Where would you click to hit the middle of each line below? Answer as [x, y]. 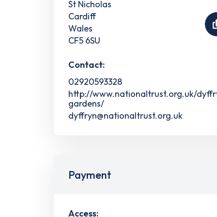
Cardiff [82, 16]
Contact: [86, 64]
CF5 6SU [84, 40]
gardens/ [86, 103]
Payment [90, 175]
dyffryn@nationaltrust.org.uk [125, 115]
